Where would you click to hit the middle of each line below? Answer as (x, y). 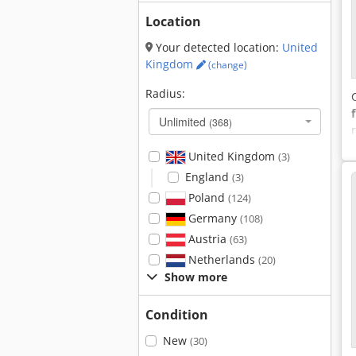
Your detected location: (217, 47)
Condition (177, 315)
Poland (206, 197)
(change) (226, 65)
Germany (212, 218)
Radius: (165, 93)
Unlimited (184, 122)
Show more (196, 277)
